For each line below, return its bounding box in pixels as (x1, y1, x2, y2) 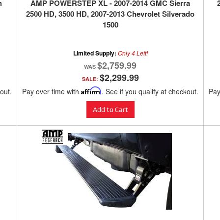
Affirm (81, 86, 102, 95)
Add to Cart (92, 106, 128, 114)
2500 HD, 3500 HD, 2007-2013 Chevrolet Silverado (26, 8, 194, 20)
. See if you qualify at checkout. (102, 86, 198, 97)
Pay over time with (22, 86, 81, 97)
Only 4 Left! (117, 49, 148, 57)
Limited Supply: (73, 49, 118, 58)
